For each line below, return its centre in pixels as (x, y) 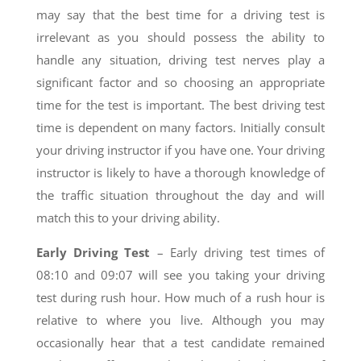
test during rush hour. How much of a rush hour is (180, 297)
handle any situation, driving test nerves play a (180, 59)
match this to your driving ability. (128, 217)
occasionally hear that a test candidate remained (180, 342)
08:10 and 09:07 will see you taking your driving (180, 274)
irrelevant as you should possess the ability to (180, 37)
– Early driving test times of (238, 252)
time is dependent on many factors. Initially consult (180, 127)
